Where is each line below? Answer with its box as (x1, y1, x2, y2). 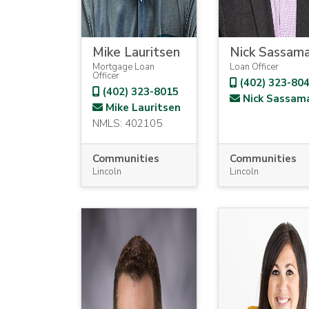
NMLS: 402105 (92, 117, 162, 130)
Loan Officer (229, 61, 279, 73)
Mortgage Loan (92, 61, 154, 73)
